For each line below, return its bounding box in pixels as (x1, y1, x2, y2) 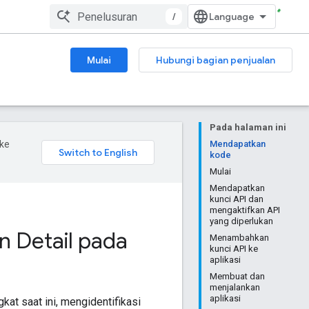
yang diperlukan (210, 216, 273, 226)
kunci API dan (210, 194, 263, 204)
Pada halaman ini (210, 122, 286, 132)
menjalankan (210, 282, 260, 292)
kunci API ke (210, 243, 258, 254)
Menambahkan (210, 232, 269, 243)
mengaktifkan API (210, 205, 280, 215)
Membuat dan (210, 271, 265, 281)
